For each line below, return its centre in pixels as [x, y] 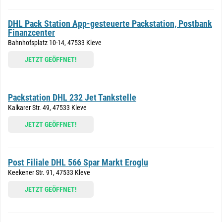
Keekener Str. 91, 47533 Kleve [49, 172]
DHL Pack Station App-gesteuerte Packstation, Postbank [110, 24]
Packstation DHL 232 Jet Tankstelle [72, 97]
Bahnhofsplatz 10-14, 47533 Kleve [55, 43]
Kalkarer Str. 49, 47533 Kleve [47, 108]
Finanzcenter [31, 32]
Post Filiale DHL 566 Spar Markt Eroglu [78, 162]
